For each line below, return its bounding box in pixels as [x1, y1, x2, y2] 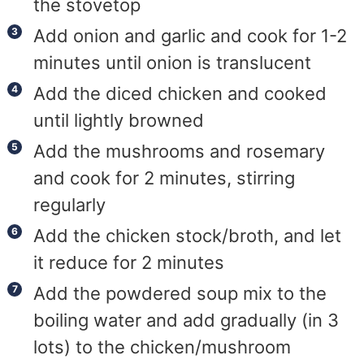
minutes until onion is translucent [33, 52, 312, 74]
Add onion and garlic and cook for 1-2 [33, 25, 348, 47]
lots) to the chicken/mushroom [33, 336, 292, 358]
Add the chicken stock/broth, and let [33, 225, 342, 247]
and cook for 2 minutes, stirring [33, 167, 296, 189]
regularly [33, 194, 106, 216]
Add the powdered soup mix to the [33, 283, 327, 305]
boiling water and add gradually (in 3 [33, 310, 340, 331]
